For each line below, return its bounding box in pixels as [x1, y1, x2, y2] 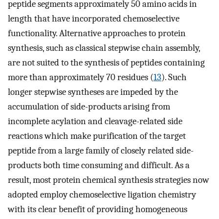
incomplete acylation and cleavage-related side [8, 116, 182, 127]
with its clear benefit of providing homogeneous [8, 204, 187, 215]
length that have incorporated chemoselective [8, 13, 179, 24]
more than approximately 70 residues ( [8, 72, 153, 83]
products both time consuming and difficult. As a [8, 160, 190, 171]
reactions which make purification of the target [8, 131, 186, 142]
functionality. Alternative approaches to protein [8, 28, 186, 39]
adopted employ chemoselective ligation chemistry [8, 189, 196, 200]
